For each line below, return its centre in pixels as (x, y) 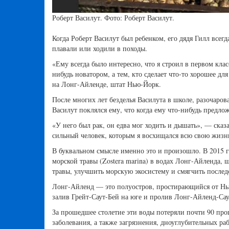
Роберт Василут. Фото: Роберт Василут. (113, 18)
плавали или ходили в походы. (100, 49)
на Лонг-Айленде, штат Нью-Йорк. (107, 84)
